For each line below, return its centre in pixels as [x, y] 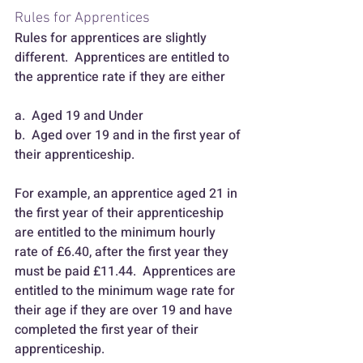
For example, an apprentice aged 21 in [128, 193]
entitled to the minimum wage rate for [126, 290]
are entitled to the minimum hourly [117, 232]
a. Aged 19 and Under [81, 115]
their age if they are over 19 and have [125, 310]
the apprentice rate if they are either [120, 77]
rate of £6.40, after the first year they [123, 252]
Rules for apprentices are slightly [112, 38]
